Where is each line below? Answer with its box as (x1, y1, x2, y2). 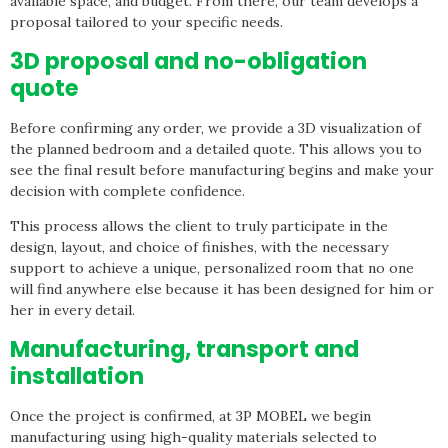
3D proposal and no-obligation (10, 44, 367, 77)
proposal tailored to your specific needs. (10, 13, 283, 32)
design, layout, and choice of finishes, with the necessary (10, 238, 388, 257)
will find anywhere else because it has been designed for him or (10, 280, 434, 299)
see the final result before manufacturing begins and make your (10, 160, 434, 179)
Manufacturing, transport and (10, 332, 359, 365)
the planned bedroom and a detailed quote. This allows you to (10, 139, 422, 158)
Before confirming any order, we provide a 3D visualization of (10, 118, 421, 137)
